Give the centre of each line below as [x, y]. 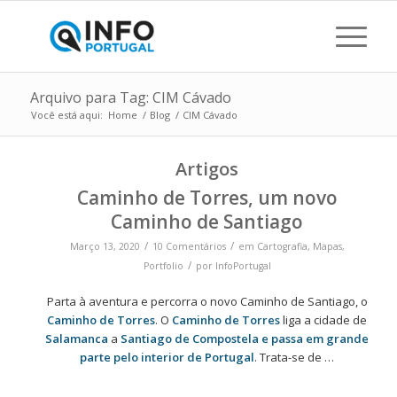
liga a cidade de [324, 320]
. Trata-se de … [295, 358]
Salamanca [77, 339]
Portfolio [163, 266]
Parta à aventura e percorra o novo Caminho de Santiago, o [207, 302]
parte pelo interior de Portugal [167, 358]
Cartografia [282, 246]
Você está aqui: [66, 115]
